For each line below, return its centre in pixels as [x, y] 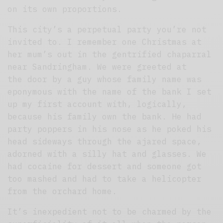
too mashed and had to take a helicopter [105, 179]
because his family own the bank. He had [105, 117]
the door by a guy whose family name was [105, 79]
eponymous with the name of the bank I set [110, 92]
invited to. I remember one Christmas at [105, 42]
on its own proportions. [65, 9]
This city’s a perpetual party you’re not [107, 30]
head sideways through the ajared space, [105, 142]
